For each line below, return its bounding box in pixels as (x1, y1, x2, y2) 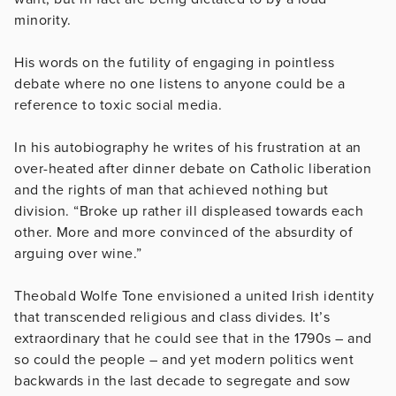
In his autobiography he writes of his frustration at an (14, 138, 362, 156)
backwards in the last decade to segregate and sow (14, 371, 351, 390)
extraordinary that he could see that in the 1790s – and (14, 329, 372, 347)
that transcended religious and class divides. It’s (14, 308, 330, 326)
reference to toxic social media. (14, 95, 222, 114)
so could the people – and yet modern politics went (14, 350, 354, 369)
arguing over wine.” (14, 244, 142, 263)
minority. (14, 11, 75, 29)
